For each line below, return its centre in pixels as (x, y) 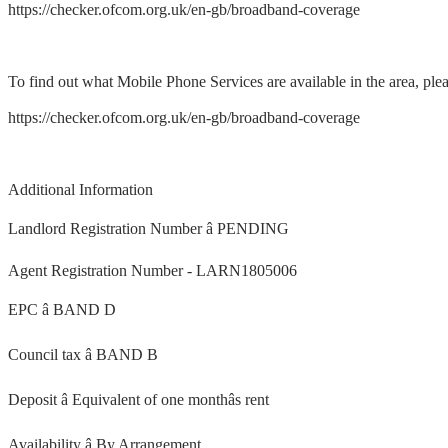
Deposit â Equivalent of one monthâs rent (138, 400)
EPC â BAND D (62, 310)
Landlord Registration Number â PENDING (148, 229)
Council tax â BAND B (83, 355)
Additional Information (80, 190)
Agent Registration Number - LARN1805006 (152, 271)
